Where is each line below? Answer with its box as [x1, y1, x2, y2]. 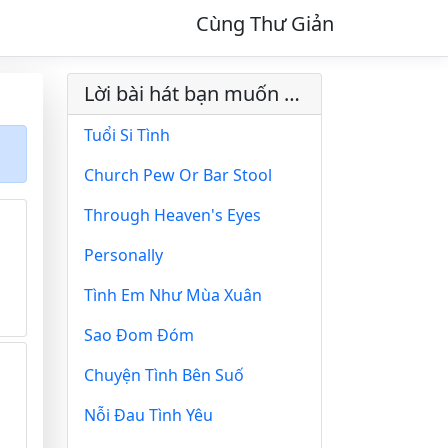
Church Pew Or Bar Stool [84, 164, 272, 186]
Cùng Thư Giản [196, 10, 334, 37]
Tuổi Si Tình [84, 124, 170, 146]
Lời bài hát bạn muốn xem [284, 80, 300, 107]
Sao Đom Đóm [84, 324, 194, 346]
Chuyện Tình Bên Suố [84, 364, 244, 386]
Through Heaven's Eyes [84, 204, 261, 226]
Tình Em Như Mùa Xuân [84, 284, 262, 306]
